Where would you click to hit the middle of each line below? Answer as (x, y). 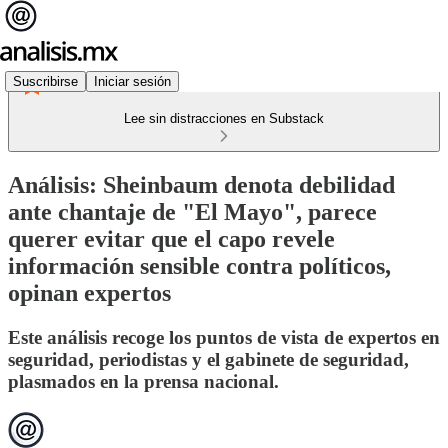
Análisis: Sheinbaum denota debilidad (201, 184)
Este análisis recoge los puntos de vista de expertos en (224, 337)
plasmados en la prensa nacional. (143, 381)
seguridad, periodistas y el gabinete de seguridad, (208, 359)
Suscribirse (45, 81)
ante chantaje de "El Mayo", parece (192, 211)
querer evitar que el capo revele (171, 238)
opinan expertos (89, 292)
